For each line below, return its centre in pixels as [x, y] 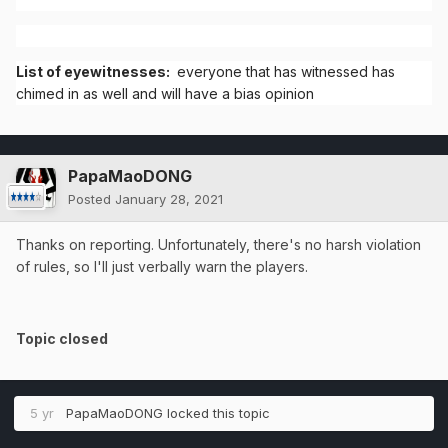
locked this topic [216, 413]
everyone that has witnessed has [284, 72]
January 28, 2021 [169, 199]
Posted [91, 199]
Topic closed [62, 339]
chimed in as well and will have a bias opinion [165, 94]
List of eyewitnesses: [94, 72]
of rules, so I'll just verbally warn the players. [162, 267]
